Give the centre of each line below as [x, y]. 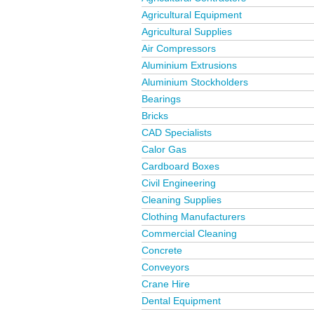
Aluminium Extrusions [189, 65]
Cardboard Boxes [180, 166]
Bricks [155, 116]
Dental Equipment [181, 301]
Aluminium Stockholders [195, 82]
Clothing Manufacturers [193, 217]
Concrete [162, 250]
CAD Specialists [177, 132]
